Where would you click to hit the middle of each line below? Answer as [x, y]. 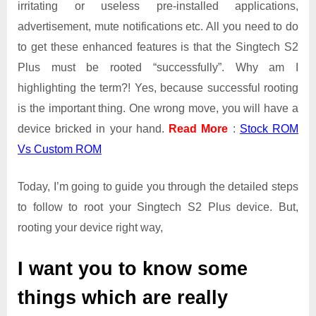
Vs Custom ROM [60, 149]
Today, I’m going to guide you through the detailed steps [158, 186]
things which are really [123, 297]
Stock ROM [269, 128]
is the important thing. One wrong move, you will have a [158, 108]
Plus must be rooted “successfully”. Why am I [158, 67]
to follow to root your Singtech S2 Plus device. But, [158, 207]
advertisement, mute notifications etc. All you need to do [158, 26]
